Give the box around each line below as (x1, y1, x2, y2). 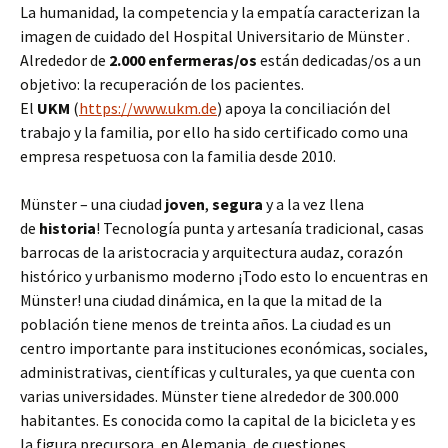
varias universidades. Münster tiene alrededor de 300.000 (20, 386, 399, 406)
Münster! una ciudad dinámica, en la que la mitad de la (20, 290, 382, 310)
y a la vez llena (266, 194, 364, 214)
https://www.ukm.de (79, 98, 217, 118)
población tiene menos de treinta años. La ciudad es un (20, 314, 391, 334)
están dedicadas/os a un (260, 50, 421, 70)
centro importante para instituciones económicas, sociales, (20, 338, 428, 358)
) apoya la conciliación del (217, 98, 391, 118)
